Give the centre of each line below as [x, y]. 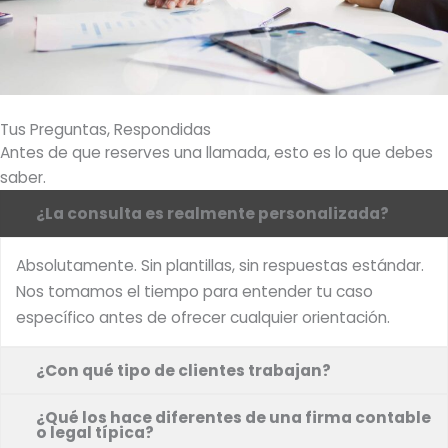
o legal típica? [95, 432]
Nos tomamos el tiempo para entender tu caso [194, 291]
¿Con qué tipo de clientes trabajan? [183, 370]
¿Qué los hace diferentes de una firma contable [233, 417]
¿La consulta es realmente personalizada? [212, 213]
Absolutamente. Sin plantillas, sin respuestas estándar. [220, 265]
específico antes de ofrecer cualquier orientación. [203, 317]
